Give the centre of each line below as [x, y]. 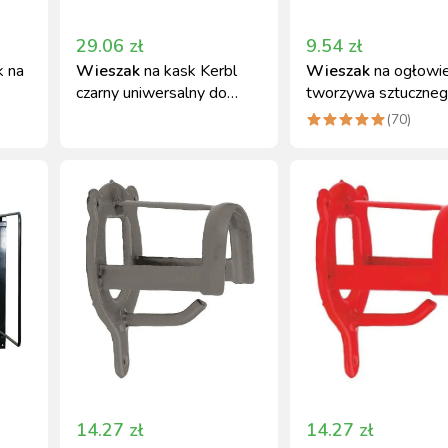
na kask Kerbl [190, 71]
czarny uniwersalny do [151, 93]
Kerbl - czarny [353, 115]
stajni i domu [119, 115]
